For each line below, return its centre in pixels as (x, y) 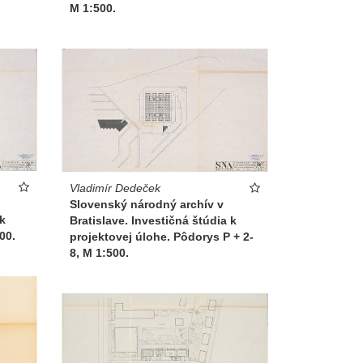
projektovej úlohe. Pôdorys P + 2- (162, 236)
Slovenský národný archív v (147, 204)
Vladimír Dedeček (115, 188)
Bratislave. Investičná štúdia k (153, 220)
